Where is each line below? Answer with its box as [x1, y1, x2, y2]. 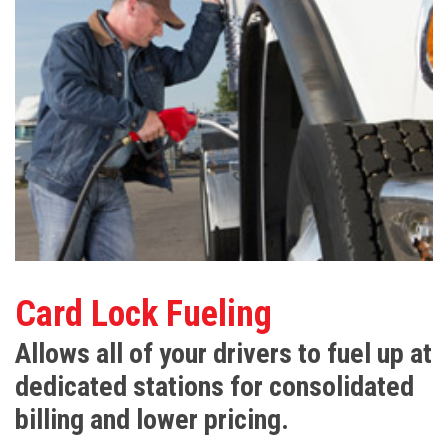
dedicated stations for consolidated [15, 370, 414, 404]
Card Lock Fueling [15, 293, 272, 336]
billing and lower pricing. [15, 403, 289, 437]
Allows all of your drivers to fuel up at [15, 337, 432, 371]
